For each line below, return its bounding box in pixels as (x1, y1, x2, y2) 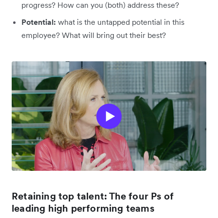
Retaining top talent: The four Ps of (12, 190, 174, 203)
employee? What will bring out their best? (21, 30, 166, 40)
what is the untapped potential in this (56, 17, 184, 27)
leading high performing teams (12, 202, 154, 215)
